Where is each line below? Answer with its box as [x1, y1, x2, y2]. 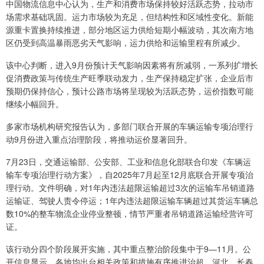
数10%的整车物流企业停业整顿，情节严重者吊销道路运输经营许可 [6, 207, 253, 220]
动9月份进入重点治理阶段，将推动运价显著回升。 [6, 133, 192, 146]
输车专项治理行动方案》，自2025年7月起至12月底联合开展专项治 [6, 169, 253, 181]
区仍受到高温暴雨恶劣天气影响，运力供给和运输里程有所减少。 [6, 37, 245, 49]
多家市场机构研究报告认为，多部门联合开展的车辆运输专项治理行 [6, 120, 253, 133]
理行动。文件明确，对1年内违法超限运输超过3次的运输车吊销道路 [6, 181, 255, 194]
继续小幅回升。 [6, 98, 64, 110]
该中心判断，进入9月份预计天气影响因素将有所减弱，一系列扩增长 [6, 59, 258, 71]
